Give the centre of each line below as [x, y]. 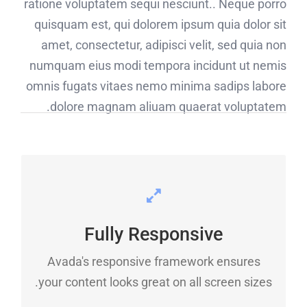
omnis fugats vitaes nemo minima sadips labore [156, 86]
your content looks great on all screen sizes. [155, 282]
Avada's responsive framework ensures [153, 262]
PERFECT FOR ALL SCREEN [153, 196]
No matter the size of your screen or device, [153, 253]
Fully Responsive [153, 235]
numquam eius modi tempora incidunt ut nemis [158, 66]
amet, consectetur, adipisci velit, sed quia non [164, 45]
